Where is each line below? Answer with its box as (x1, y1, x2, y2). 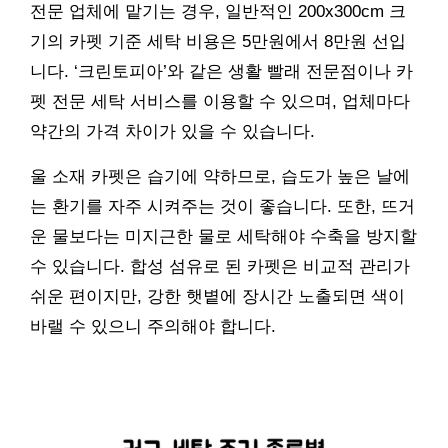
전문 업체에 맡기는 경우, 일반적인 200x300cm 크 (30, 2, 406, 22)
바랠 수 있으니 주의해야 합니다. (30, 317, 276, 337)
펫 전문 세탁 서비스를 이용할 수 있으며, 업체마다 (30, 92, 410, 112)
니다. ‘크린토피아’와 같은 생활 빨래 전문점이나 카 (30, 62, 413, 82)
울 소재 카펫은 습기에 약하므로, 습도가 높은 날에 (30, 167, 410, 187)
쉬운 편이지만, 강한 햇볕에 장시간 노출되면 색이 (30, 287, 405, 307)
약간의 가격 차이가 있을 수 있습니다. (30, 122, 315, 142)
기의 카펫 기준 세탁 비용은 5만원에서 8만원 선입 (30, 32, 406, 52)
